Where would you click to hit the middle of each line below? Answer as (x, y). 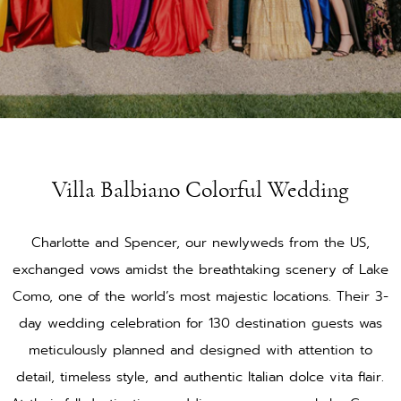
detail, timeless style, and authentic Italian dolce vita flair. (200, 377)
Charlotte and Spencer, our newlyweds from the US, (200, 243)
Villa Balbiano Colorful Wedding (200, 190)
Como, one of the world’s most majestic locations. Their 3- (200, 297)
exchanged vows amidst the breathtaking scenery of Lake (200, 270)
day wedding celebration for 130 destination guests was (200, 324)
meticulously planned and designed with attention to (200, 350)
